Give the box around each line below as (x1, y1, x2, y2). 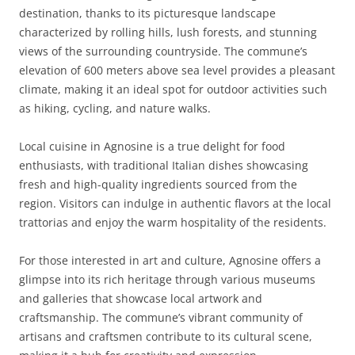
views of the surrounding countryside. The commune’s (19, 44, 307, 59)
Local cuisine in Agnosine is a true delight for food (19, 139, 285, 154)
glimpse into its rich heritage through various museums (19, 272, 315, 287)
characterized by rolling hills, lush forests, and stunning (19, 25, 317, 40)
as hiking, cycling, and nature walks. (19, 101, 211, 116)
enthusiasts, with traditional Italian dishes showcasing (19, 158, 308, 173)
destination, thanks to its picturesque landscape (19, 6, 276, 21)
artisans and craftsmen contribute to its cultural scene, (19, 329, 312, 344)
